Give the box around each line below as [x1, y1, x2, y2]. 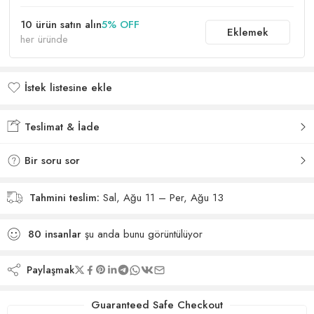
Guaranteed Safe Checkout [91, 297, 223, 313]
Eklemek [227, 24, 268, 40]
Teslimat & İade [21, 119, 100, 135]
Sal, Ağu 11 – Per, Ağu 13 [103, 190, 224, 205]
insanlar [45, 226, 81, 242]
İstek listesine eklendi [25, 97, 128, 112]
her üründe [20, 32, 68, 47]
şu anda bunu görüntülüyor [81, 226, 203, 242]
